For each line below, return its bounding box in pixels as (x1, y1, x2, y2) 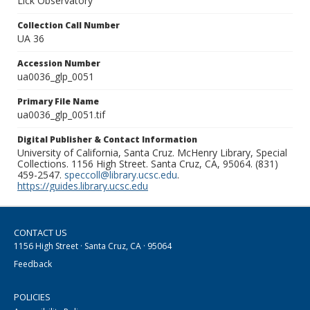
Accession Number (17, 57, 100, 70)
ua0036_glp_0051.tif (17, 108, 105, 122)
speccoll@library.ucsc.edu (64, 168, 177, 182)
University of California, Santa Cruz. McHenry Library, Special (17, 146, 287, 160)
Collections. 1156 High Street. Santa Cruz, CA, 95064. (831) (17, 157, 278, 171)
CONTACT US (14, 226, 67, 239)
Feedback (14, 258, 52, 271)
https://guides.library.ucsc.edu (17, 179, 148, 193)
